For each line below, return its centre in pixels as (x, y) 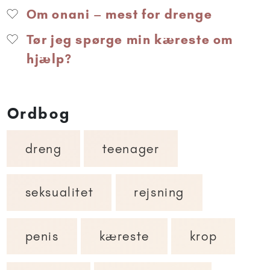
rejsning (159, 192)
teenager (131, 148)
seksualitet (59, 192)
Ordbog (39, 114)
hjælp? (49, 58)
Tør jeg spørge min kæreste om (128, 39)
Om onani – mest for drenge (118, 14)
